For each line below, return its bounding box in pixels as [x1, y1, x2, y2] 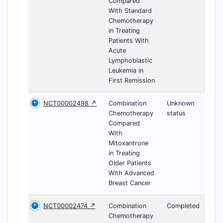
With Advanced [109, 169, 154, 177]
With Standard [109, 7, 152, 14]
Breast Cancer [109, 179, 151, 187]
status [167, 110, 186, 117]
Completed [167, 202, 200, 210]
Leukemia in [109, 67, 143, 74]
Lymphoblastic [109, 57, 152, 64]
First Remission [109, 77, 155, 84]
